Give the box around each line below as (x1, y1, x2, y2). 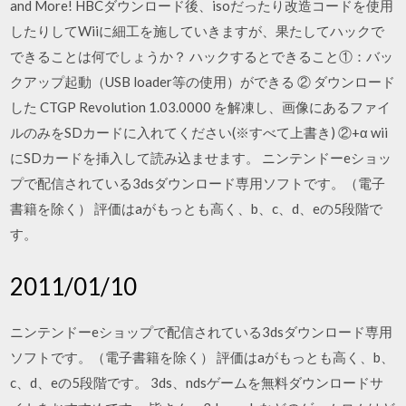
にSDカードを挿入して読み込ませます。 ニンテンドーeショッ (10, 150, 392, 166)
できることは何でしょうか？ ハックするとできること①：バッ (10, 48, 394, 64)
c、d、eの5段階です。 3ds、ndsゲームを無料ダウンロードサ (10, 373, 384, 391)
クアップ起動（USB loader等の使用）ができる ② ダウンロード (10, 73, 396, 90)
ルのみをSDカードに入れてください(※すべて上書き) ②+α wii (10, 124, 389, 140)
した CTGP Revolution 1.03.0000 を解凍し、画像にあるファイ (10, 99, 391, 115)
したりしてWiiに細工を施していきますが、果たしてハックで (10, 23, 385, 39)
